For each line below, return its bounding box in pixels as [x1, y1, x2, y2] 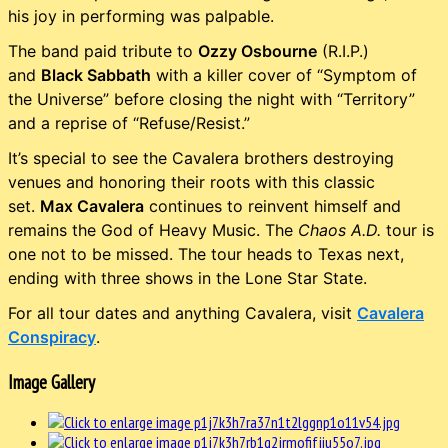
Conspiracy [8, 326, 96, 347]
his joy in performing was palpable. [8, 5, 274, 26]
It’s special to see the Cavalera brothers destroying [8, 147, 394, 168]
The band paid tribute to [8, 40, 198, 61]
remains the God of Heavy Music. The [8, 219, 298, 240]
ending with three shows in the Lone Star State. [8, 267, 367, 288]
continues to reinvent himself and [144, 195, 401, 216]
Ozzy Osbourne [198, 40, 317, 61]
